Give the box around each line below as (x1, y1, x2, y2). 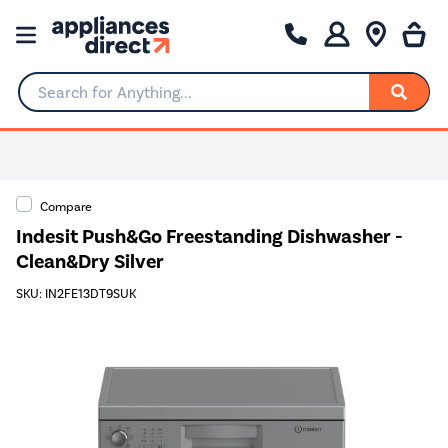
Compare (40, 198, 92, 214)
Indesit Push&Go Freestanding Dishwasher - (16, 223, 403, 249)
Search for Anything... (19, 91, 170, 109)
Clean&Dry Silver (16, 248, 164, 274)
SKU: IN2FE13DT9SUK (16, 286, 136, 302)
